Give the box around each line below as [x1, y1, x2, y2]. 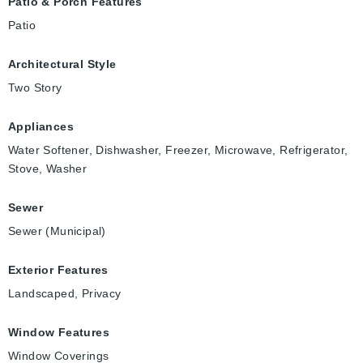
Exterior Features [8, 263, 109, 277]
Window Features [8, 326, 109, 340]
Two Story [8, 81, 62, 95]
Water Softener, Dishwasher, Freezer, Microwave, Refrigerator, [8, 143, 348, 157]
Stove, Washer [8, 162, 88, 176]
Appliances [8, 120, 74, 134]
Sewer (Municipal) [8, 224, 106, 238]
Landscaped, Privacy [8, 287, 122, 301]
